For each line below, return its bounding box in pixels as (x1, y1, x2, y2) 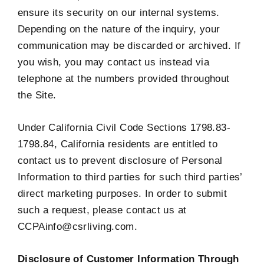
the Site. (18, 89, 57, 101)
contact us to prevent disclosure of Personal (18, 154, 223, 166)
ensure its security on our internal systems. (18, 6, 220, 18)
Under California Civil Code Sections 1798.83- (18, 121, 230, 133)
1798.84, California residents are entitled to (18, 138, 217, 150)
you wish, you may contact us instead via (18, 56, 209, 68)
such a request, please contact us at (18, 204, 187, 216)
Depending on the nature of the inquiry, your (18, 23, 220, 35)
